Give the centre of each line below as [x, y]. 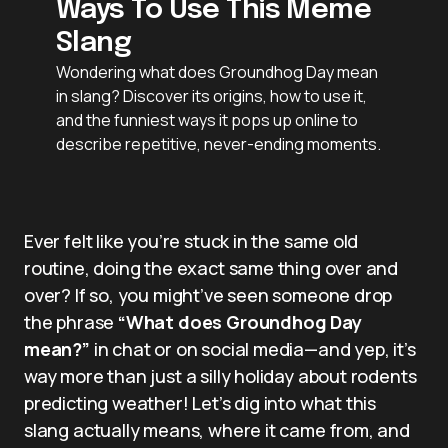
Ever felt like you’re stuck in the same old [191, 240]
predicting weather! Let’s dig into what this [200, 402]
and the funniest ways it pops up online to [207, 119]
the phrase [71, 321]
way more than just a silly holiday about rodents [220, 375]
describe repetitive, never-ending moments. [218, 143]
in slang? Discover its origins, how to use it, [211, 95]
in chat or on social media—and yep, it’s [252, 348]
